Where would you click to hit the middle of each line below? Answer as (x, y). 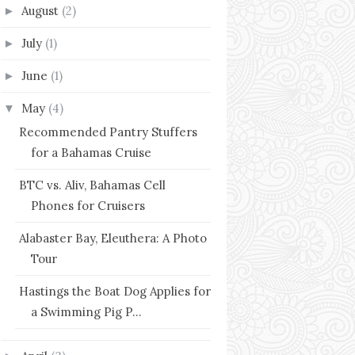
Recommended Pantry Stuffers (108, 132)
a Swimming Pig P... (86, 311)
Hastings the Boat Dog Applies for (115, 291)
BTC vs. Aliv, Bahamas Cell (92, 185)
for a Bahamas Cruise (91, 152)
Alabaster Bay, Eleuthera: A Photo (113, 238)
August (42, 10)
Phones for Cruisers (88, 205)
